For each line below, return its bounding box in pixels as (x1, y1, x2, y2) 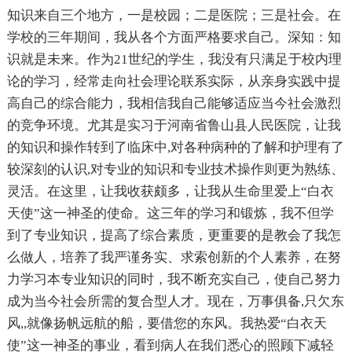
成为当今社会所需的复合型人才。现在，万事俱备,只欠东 (6, 293, 344, 309)
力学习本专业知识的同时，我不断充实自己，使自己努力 (6, 271, 341, 287)
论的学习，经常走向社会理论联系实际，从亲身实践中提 (6, 73, 341, 89)
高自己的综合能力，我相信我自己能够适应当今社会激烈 (6, 95, 341, 111)
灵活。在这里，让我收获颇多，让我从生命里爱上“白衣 (6, 183, 334, 199)
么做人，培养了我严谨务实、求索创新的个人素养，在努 (6, 249, 341, 265)
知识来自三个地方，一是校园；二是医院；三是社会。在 (6, 7, 341, 23)
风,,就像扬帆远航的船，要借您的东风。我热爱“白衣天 (6, 315, 327, 331)
